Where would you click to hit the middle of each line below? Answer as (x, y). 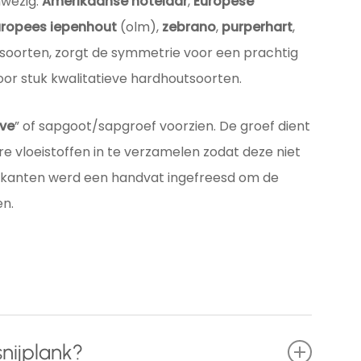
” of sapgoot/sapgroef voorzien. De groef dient (162, 127)
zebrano (189, 27)
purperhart (257, 27)
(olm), (139, 27)
